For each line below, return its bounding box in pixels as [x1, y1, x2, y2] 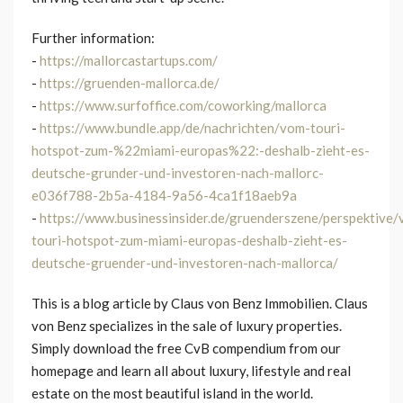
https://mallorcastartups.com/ [40, 51, 218, 68]
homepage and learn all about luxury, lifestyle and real [31, 362, 351, 379]
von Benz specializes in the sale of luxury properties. [31, 317, 342, 334]
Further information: [31, 29, 155, 46]
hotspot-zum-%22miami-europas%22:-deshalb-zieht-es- [31, 141, 370, 158]
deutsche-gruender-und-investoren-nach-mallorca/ [31, 254, 338, 271]
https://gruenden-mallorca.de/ [40, 74, 219, 91]
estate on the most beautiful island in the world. [31, 384, 313, 401]
